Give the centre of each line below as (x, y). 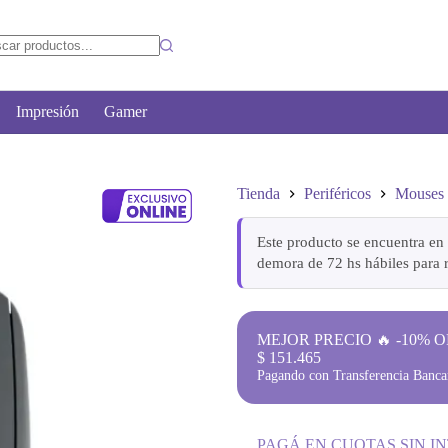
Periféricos (338, 194)
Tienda (259, 194)
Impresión (47, 111)
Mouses (420, 194)
